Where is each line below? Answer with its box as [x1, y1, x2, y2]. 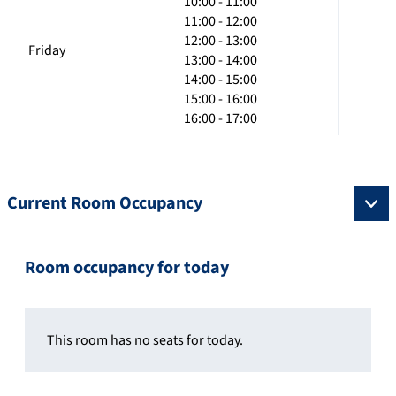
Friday [28, 40, 65, 60]
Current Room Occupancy [7, 190, 202, 216]
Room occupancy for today [25, 255, 229, 280]
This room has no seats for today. [47, 330, 243, 350]
